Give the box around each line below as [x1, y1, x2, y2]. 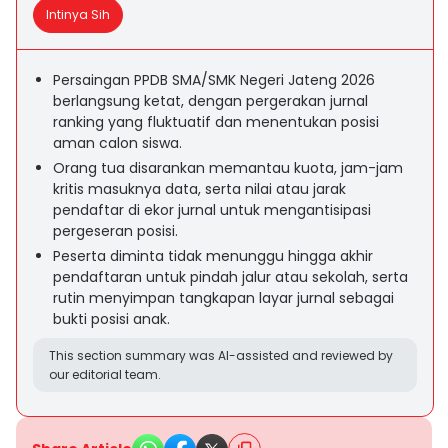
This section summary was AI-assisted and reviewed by [49, 347, 393, 364]
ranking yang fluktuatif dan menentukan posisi [53, 112, 379, 132]
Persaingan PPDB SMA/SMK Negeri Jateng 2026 [53, 70, 375, 90]
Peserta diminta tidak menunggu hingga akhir [53, 246, 373, 266]
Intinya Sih [46, 6, 110, 23]
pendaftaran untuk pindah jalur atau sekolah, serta [53, 267, 408, 287]
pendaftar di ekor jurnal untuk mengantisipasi [53, 200, 371, 220]
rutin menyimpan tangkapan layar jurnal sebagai [53, 288, 394, 308]
